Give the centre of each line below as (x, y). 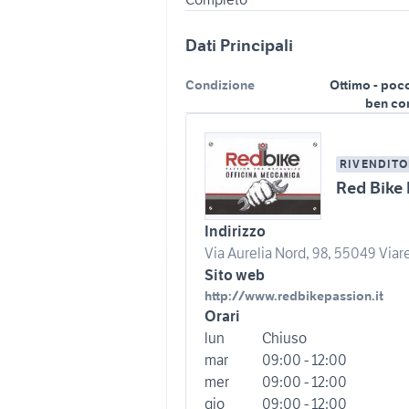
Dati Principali (239, 45)
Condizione (220, 85)
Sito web (235, 275)
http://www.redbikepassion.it (294, 296)
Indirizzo (235, 231)
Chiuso (284, 338)
